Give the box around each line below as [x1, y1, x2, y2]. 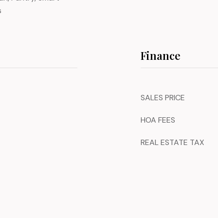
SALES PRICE [141, 92, 185, 103]
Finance [141, 48, 181, 63]
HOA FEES [141, 115, 175, 125]
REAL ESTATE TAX [141, 137, 204, 147]
